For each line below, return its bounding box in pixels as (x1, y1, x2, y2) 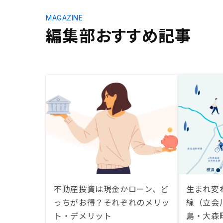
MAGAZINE (46, 13, 83, 22)
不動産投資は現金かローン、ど (54, 183, 169, 195)
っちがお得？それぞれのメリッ (54, 196, 170, 208)
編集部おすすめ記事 (46, 23, 192, 46)
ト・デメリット (54, 210, 112, 222)
